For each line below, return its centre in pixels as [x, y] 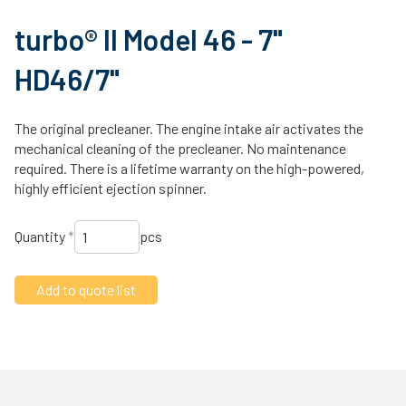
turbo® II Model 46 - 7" [149, 39]
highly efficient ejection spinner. [111, 188]
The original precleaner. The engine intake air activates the [189, 128]
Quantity [41, 237]
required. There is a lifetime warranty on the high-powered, [189, 168]
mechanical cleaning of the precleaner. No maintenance [180, 148]
